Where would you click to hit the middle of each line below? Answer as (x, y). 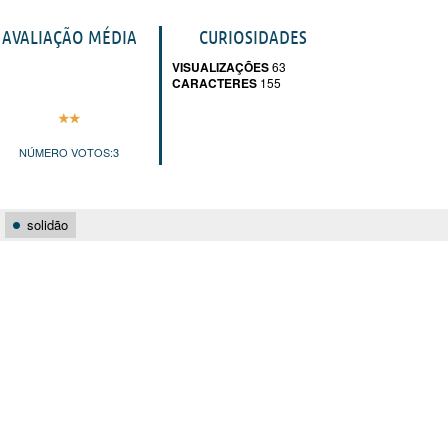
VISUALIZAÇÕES (220, 67)
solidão (47, 224)
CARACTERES (214, 83)
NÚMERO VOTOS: (66, 151)
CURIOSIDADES (253, 37)
